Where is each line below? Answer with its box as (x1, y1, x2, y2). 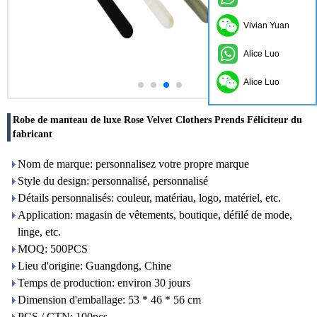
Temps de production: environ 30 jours (18, 277, 190, 289)
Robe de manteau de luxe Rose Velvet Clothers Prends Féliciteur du (13, 115, 302, 125)
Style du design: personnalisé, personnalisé (18, 175, 208, 187)
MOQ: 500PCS (18, 243, 88, 255)
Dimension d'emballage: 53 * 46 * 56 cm (18, 294, 201, 306)
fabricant (13, 129, 52, 139)
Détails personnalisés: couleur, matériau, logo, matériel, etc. (18, 192, 281, 204)
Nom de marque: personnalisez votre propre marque (18, 158, 249, 170)
